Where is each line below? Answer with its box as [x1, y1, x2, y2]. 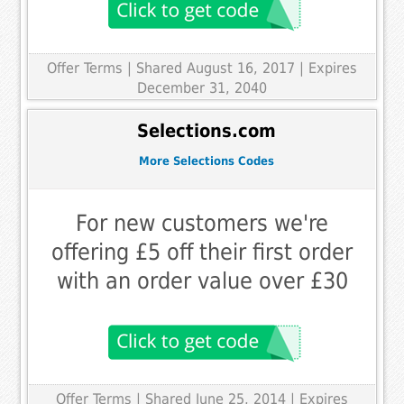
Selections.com [137, 121, 276, 142]
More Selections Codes [139, 153, 274, 168]
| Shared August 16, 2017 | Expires [127, 59, 357, 77]
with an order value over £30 [56, 268, 348, 295]
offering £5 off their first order [51, 239, 353, 266]
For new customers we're [76, 210, 328, 237]
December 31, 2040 [137, 78, 267, 96]
